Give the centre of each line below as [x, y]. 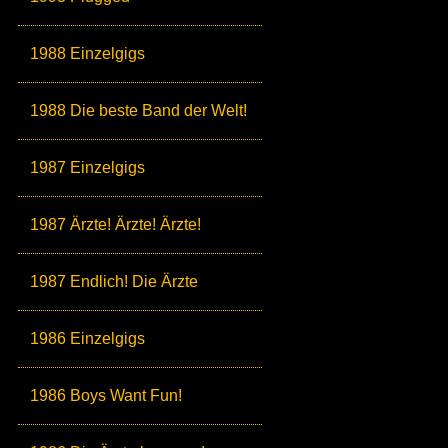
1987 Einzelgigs [87, 167]
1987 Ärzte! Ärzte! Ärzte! [115, 224]
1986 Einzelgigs [87, 338]
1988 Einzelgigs [87, 53]
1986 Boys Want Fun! [106, 395]
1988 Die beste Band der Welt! [138, 110]
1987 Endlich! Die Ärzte [114, 281]
